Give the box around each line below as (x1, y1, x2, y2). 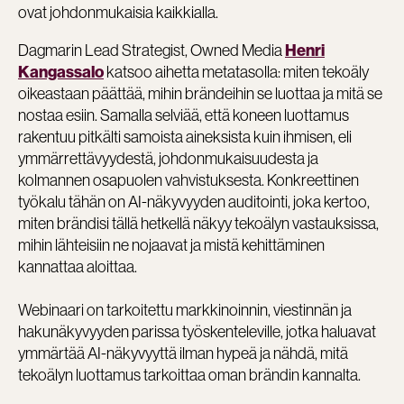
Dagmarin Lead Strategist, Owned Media (18, 39, 285, 60)
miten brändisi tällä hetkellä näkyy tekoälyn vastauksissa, (18, 212, 379, 234)
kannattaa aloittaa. (18, 255, 137, 277)
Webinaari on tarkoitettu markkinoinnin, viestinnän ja (18, 298, 352, 320)
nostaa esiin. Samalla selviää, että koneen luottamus (18, 104, 349, 125)
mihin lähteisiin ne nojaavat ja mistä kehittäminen (18, 234, 325, 255)
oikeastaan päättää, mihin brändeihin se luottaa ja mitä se (18, 82, 382, 104)
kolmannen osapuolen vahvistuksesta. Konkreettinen (18, 169, 359, 190)
